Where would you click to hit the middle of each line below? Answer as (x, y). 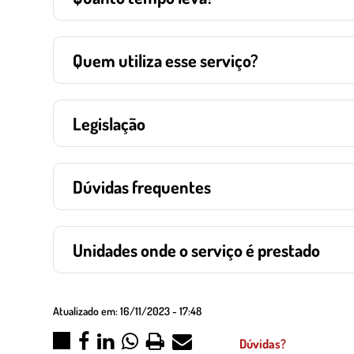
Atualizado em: (87, 311)
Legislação (109, 123)
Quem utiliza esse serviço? (166, 60)
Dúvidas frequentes (142, 186)
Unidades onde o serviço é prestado (196, 250)
